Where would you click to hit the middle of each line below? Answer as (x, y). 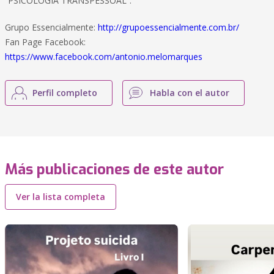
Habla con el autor (190, 93)
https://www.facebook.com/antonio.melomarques (104, 57)
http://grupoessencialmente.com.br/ (168, 27)
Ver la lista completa (61, 197)
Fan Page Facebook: (45, 42)
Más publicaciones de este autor (114, 169)
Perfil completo (65, 93)
